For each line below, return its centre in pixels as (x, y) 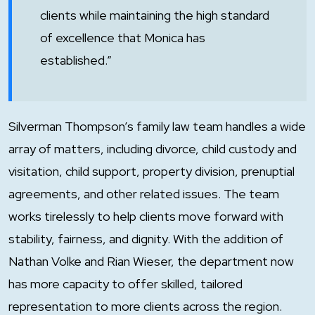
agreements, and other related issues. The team (144, 194)
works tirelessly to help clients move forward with (146, 216)
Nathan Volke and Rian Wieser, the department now (151, 261)
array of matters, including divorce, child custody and (153, 149)
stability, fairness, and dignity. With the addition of (146, 239)
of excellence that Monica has (123, 38)
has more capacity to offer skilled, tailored (126, 284)
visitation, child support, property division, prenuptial (152, 171)
